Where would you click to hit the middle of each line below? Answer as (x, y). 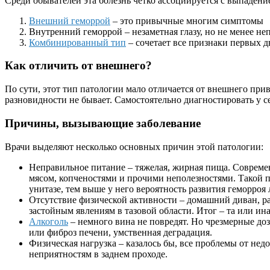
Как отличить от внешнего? (78, 66)
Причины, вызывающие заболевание (103, 123)
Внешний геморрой (70, 20)
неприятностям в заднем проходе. (98, 254)
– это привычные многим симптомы (187, 20)
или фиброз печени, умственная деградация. (121, 232)
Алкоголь (49, 221)
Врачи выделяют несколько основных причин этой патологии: (134, 146)
